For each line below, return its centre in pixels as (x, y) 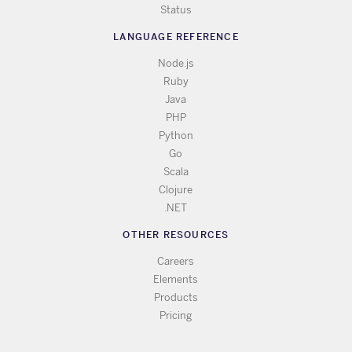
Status (176, 10)
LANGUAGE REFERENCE (176, 37)
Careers (176, 262)
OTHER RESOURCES (176, 235)
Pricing (176, 316)
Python (176, 136)
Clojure (176, 190)
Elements (176, 280)
